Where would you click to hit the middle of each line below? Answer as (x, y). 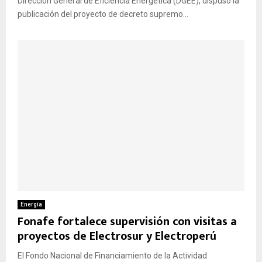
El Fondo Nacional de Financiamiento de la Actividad (112, 256)
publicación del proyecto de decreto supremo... (103, 14)
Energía (31, 205)
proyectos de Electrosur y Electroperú (117, 237)
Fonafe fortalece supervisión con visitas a (127, 222)
